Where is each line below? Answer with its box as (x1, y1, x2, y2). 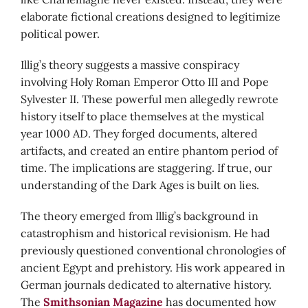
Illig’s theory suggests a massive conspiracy (21, 58, 239, 71)
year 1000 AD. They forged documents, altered (21, 126, 258, 140)
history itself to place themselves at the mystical (21, 109, 264, 123)
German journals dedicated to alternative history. (21, 278, 272, 291)
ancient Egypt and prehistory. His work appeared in (21, 261, 285, 274)
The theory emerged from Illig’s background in (21, 209, 258, 223)
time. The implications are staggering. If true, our (21, 161, 272, 175)
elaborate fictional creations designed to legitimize (21, 10, 280, 23)
